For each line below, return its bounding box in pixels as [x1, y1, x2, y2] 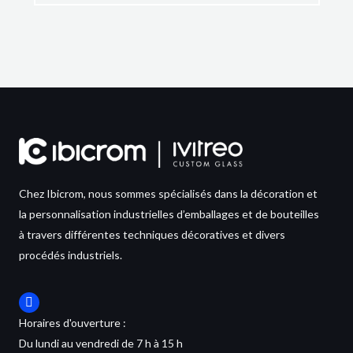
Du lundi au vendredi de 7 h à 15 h [19, 336, 183, 351]
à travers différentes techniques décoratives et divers [19, 228, 285, 242]
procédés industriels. [19, 248, 122, 262]
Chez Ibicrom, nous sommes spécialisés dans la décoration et [19, 187, 318, 201]
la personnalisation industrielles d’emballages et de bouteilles [19, 207, 319, 221]
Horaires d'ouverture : [19, 316, 126, 330]
